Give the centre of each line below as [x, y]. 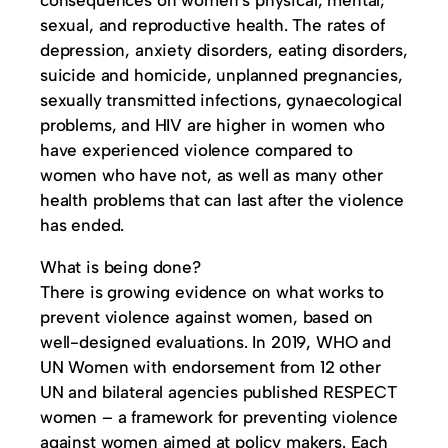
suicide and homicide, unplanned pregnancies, [221, 75]
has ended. [82, 225]
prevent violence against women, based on [207, 317]
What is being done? [120, 267]
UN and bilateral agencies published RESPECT [218, 392]
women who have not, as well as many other [212, 175]
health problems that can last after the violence [222, 200]
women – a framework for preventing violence [219, 417]
